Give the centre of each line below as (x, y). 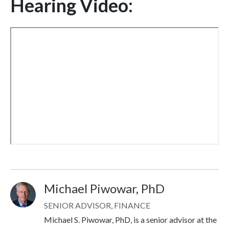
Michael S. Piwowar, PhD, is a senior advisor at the (130, 219)
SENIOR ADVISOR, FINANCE (97, 205)
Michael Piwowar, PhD (104, 188)
